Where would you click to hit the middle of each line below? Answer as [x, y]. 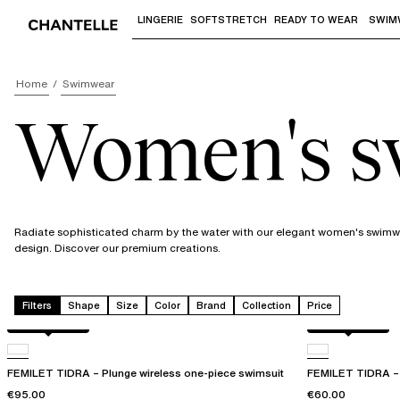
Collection [267, 306]
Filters [37, 306]
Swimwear [88, 83]
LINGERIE [160, 20]
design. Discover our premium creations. [117, 248]
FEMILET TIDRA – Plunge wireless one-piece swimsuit [146, 373]
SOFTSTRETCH [229, 20]
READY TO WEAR [316, 20]
